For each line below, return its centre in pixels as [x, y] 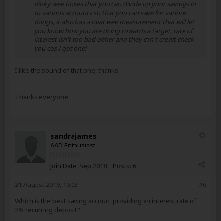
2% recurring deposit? [48, 210]
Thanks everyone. [42, 97]
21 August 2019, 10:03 [46, 184]
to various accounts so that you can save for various [110, 13]
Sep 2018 [93, 166]
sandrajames [74, 136]
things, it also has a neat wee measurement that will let [114, 22]
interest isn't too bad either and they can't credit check [114, 39]
